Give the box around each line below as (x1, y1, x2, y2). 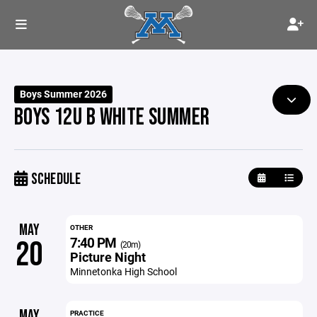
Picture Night (69, 248, 146, 265)
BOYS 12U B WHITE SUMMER (14, 103, 210, 132)
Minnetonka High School (69, 265, 177, 278)
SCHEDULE (28, 170, 81, 189)
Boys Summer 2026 (20, 88, 108, 100)
